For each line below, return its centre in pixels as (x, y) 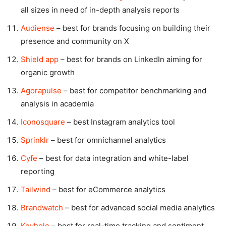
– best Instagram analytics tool (120, 122)
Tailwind (36, 190)
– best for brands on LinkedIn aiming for (130, 60)
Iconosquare (43, 122)
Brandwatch (42, 208)
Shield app (40, 60)
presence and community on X (75, 41)
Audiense (38, 28)
